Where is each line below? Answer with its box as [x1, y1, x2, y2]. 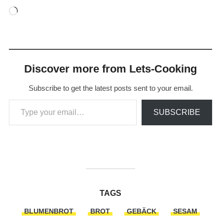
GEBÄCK [126, 207, 156, 215]
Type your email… [8, 94, 36, 103]
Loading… [17, 7, 54, 16]
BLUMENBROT [24, 207, 74, 215]
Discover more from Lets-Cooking [24, 62, 197, 75]
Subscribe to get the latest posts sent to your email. [28, 83, 193, 92]
